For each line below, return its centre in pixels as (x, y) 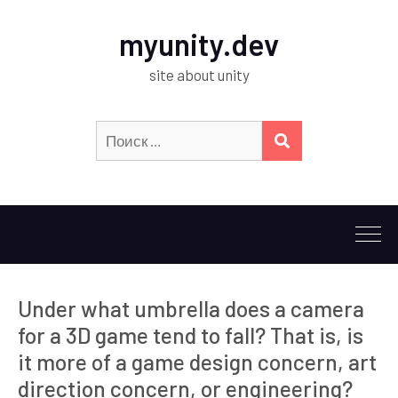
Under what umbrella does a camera (191, 308)
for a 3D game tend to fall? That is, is (191, 335)
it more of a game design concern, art (197, 362)
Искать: (328, 132)
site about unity (199, 75)
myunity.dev (199, 44)
